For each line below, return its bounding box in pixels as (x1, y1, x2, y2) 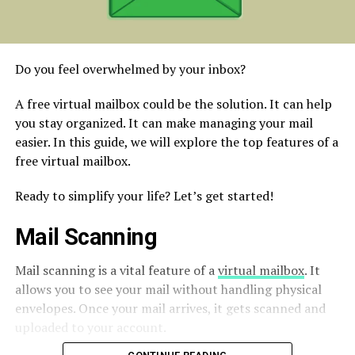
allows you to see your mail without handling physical (14, 281, 322, 299)
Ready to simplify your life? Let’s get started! (14, 187, 273, 205)
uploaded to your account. (14, 319, 166, 337)
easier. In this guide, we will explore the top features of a (14, 133, 338, 151)
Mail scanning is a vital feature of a (14, 261, 218, 280)
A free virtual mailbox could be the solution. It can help (14, 95, 332, 113)
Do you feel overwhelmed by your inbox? (14, 60, 246, 78)
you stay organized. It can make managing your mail (14, 114, 313, 132)
